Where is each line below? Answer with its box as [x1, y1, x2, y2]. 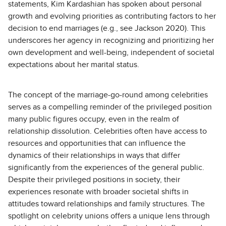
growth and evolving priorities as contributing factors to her [8, 12, 216, 20]
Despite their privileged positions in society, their [8, 176, 180, 184]
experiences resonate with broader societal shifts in [8, 188, 189, 196]
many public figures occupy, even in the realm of [8, 115, 179, 123]
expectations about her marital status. [8, 61, 139, 69]
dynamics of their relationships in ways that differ [8, 151, 180, 159]
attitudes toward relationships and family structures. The [8, 200, 205, 208]
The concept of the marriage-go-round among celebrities [8, 91, 208, 99]
